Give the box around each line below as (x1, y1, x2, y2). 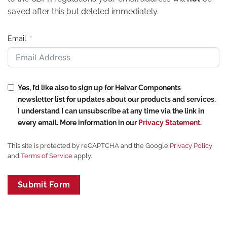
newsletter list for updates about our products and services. (18, 95, 216, 104)
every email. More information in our (18, 118, 138, 127)
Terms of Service (21, 152, 72, 160)
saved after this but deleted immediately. (8, 7, 159, 17)
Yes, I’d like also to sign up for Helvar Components (18, 83, 181, 92)
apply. (72, 152, 92, 160)
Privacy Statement (138, 118, 200, 127)
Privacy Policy (170, 142, 212, 150)
